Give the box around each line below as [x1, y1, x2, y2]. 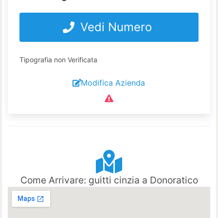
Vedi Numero [80, 19, 152, 34]
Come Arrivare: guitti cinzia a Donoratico [20, 174, 198, 186]
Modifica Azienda [81, 77, 145, 88]
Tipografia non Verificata [19, 55, 97, 64]
